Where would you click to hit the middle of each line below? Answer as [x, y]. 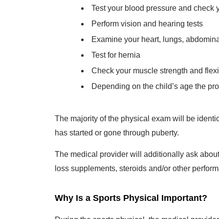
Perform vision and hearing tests [147, 19]
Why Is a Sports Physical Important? [131, 194]
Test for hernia [116, 51]
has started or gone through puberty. [117, 128]
